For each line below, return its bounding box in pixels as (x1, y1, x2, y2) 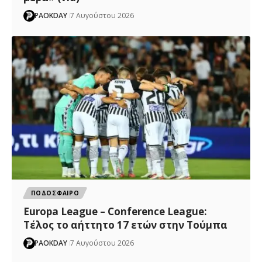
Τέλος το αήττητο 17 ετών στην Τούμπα (23, 218, 228, 232)
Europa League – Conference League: (23, 204, 208, 218)
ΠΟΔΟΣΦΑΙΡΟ (31, 188, 80, 197)
